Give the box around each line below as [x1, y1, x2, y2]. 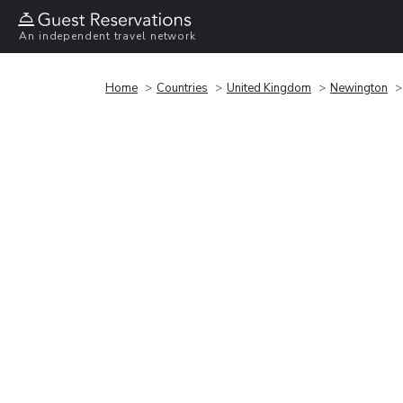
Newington [330, 79, 388, 96]
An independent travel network [19, 29, 197, 44]
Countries [157, 79, 208, 96]
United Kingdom [227, 79, 311, 96]
